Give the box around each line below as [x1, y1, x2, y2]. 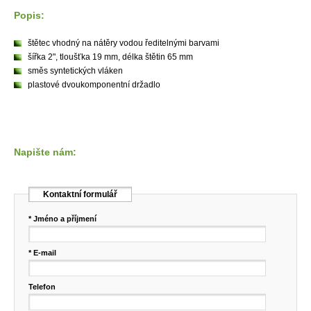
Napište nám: [14, 146, 76, 158]
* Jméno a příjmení [28, 215, 96, 223]
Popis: [14, 10, 44, 21]
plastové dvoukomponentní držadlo [28, 80, 160, 90]
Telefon [28, 283, 56, 291]
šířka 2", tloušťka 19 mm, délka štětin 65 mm [28, 52, 193, 62]
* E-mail [28, 249, 56, 257]
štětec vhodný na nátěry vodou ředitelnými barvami [28, 38, 219, 48]
